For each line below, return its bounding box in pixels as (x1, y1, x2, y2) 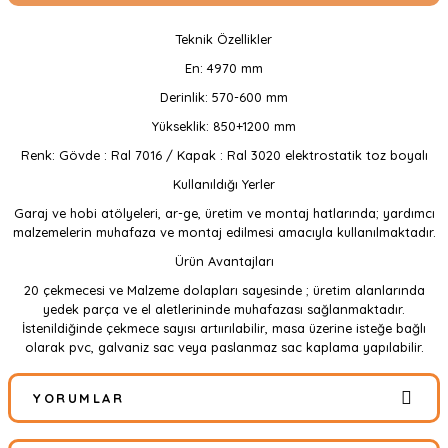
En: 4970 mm (185, 60, 263, 76)
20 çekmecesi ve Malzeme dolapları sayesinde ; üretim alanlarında (23, 282, 425, 298)
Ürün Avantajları (174, 253, 274, 269)
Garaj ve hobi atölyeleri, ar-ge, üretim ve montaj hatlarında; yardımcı (13, 205, 435, 221)
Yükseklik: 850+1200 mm (152, 118, 296, 134)
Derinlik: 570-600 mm (160, 89, 288, 105)
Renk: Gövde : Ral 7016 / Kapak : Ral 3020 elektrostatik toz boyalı (20, 147, 428, 163)
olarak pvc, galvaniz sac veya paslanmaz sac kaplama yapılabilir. (24, 339, 424, 355)
